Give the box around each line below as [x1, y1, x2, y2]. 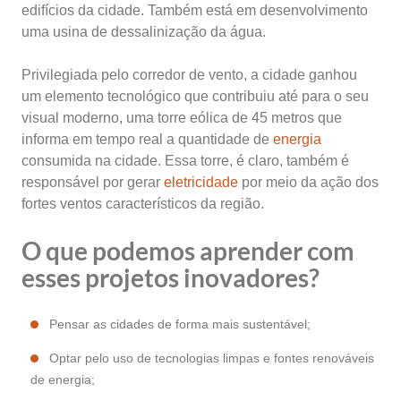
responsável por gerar [21, 175, 164, 190]
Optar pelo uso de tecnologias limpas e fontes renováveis [49, 351, 374, 365]
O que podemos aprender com [21, 235, 354, 266]
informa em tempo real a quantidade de [21, 132, 273, 147]
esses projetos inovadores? [21, 262, 320, 293]
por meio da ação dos [238, 175, 379, 190]
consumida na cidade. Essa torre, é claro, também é [21, 153, 349, 168]
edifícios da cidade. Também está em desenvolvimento [21, 3, 368, 18]
